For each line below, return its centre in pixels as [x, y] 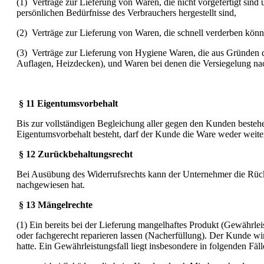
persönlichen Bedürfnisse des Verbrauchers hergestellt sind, [126, 12]
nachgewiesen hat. [51, 184]
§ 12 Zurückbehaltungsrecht [76, 154]
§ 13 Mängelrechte [56, 204]
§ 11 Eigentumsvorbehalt [68, 103]
